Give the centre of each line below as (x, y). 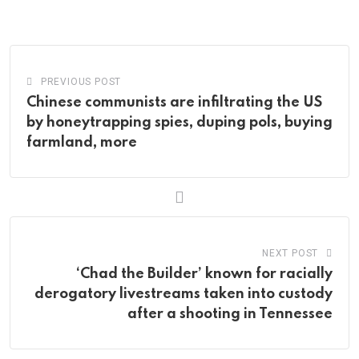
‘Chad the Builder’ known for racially (204, 274)
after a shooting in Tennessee (230, 315)
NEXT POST (290, 254)
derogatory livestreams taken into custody (184, 294)
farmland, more (82, 143)
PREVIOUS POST (81, 82)
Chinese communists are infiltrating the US (174, 103)
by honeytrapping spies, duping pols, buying (179, 123)
